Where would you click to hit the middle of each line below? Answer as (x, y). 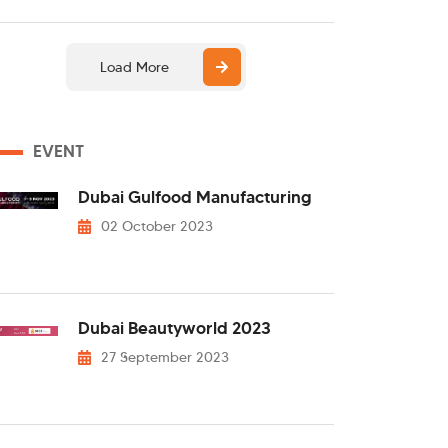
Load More (134, 66)
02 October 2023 (157, 226)
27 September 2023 (165, 357)
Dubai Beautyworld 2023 (174, 328)
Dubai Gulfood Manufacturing (195, 197)
